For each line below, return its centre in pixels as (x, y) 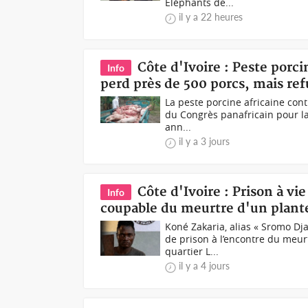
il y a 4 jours (205, 266)
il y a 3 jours (205, 141)
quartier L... (192, 251)
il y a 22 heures (211, 17)
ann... (178, 127)
